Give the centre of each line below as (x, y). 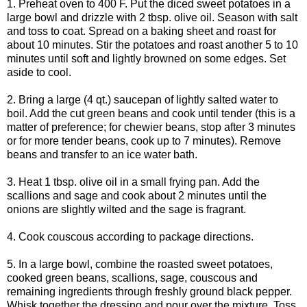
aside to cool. (39, 72)
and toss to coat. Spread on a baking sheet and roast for (142, 31)
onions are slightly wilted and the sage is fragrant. (126, 209)
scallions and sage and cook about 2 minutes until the (137, 195)
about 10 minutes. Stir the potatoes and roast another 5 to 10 (152, 45)
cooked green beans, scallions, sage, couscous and (132, 278)
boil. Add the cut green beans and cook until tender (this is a (151, 113)
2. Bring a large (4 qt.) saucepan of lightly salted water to (143, 99)
